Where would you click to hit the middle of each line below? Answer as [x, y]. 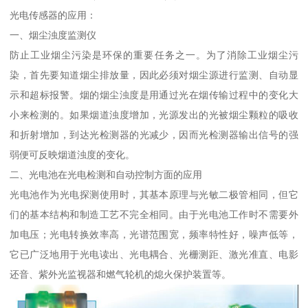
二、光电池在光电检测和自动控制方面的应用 [106, 174]
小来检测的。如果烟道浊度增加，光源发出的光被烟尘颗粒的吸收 [154, 114]
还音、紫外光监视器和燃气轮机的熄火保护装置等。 [121, 274]
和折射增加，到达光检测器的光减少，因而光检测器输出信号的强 [154, 134]
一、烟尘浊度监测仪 [53, 35]
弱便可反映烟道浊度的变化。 [73, 154]
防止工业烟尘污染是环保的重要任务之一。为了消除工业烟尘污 [154, 55]
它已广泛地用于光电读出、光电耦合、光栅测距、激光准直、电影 [154, 254]
